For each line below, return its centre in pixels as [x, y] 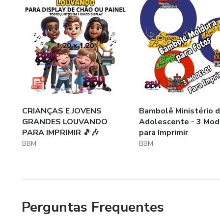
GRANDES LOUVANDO [65, 122]
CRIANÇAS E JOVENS [62, 111]
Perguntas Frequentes [93, 207]
